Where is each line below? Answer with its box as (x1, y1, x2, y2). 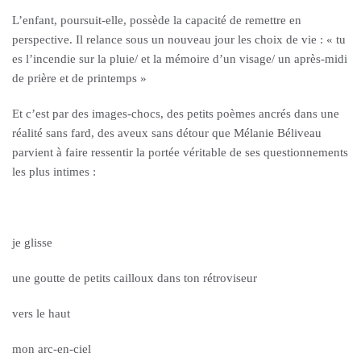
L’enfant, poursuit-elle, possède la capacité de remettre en (12, 14, 301, 27)
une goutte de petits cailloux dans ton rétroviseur (12, 272, 257, 284)
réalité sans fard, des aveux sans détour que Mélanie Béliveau (12, 127, 322, 139)
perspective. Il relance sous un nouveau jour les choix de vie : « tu (12, 33, 346, 46)
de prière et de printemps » (12, 72, 147, 85)
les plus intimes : (12, 165, 96, 178)
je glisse (12, 236, 52, 249)
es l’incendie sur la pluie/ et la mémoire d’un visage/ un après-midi (12, 52, 347, 65)
